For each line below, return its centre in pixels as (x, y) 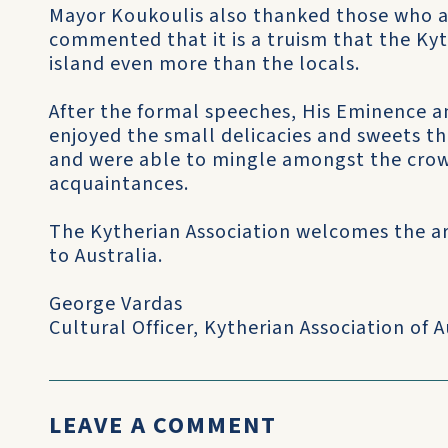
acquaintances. (119, 184)
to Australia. (106, 256)
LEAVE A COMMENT (163, 425)
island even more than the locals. (204, 64)
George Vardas (116, 304)
